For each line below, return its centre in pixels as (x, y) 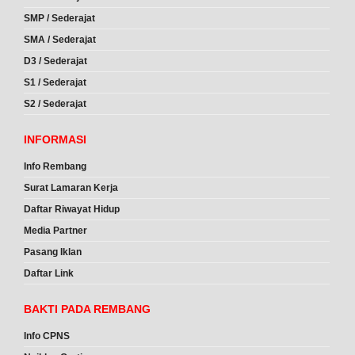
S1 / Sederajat (55, 83)
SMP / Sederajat (59, 19)
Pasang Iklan (53, 252)
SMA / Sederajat (60, 40)
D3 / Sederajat (55, 61)
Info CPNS (47, 336)
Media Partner (55, 231)
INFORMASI (55, 140)
